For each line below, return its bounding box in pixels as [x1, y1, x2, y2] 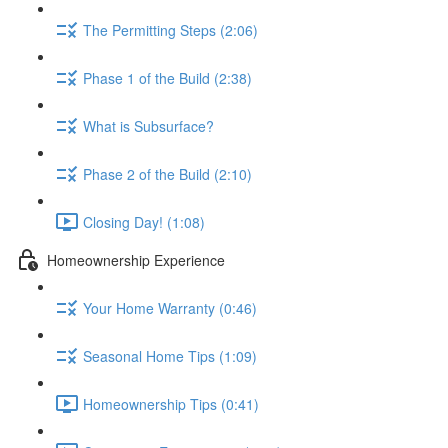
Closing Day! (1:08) [83, 211, 205, 232]
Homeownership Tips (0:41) [83, 393, 259, 414]
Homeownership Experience [47, 249, 225, 270]
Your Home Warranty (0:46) [83, 297, 257, 318]
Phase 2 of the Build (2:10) [83, 163, 252, 184]
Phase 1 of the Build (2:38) [83, 67, 252, 88]
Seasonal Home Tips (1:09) [83, 345, 257, 366]
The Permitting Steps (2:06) [83, 19, 258, 40]
